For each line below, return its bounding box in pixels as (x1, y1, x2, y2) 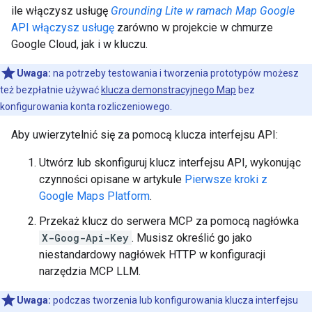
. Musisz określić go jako (132, 231, 252, 244)
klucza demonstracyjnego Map (101, 84, 236, 95)
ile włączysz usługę (11, 4, 111, 17)
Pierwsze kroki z (185, 173, 267, 186)
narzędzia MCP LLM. (39, 265, 141, 278)
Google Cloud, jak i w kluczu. (11, 38, 148, 51)
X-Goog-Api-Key (42, 231, 129, 244)
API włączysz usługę (11, 21, 114, 34)
